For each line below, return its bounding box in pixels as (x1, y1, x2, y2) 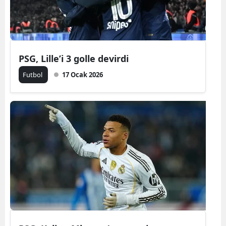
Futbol (23, 70, 44, 79)
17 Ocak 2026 (62, 70, 103, 79)
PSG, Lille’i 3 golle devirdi (19, 52, 129, 65)
